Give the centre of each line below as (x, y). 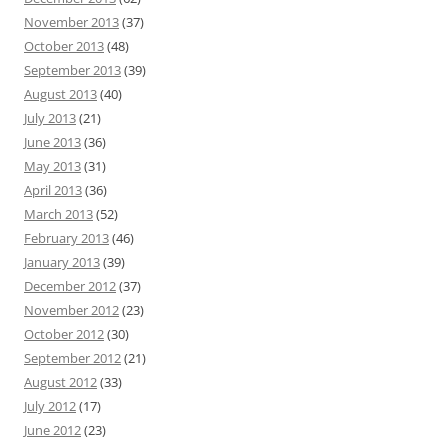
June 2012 (52, 430)
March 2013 (58, 214)
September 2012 (72, 358)
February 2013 (66, 238)
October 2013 (64, 46)
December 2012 (70, 286)
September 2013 (72, 70)
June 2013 (52, 142)
